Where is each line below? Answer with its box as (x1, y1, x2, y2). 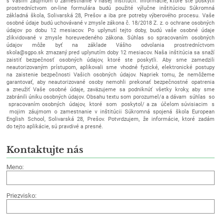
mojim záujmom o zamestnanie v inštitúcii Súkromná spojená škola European (6, 109, 215, 115)
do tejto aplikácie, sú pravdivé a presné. (6, 123, 104, 130)
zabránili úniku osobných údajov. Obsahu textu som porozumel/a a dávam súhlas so (6, 94, 215, 101)
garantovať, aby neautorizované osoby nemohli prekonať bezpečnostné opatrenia (6, 79, 215, 86)
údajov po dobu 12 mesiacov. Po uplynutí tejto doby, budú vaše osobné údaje (6, 27, 215, 34)
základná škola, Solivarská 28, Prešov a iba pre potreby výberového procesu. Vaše (6, 12, 215, 19)
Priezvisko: (6, 191, 37, 199)
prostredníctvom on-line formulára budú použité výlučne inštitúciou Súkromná (6, 5, 215, 12)
